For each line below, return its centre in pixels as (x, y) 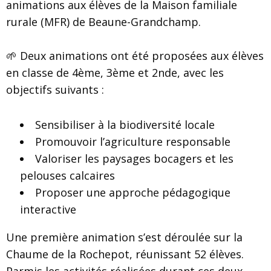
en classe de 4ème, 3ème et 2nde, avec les (115, 73)
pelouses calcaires (67, 175)
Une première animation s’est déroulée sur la (124, 237)
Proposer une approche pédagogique (132, 192)
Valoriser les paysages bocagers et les (134, 158)
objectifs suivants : (55, 90)
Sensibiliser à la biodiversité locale (125, 125)
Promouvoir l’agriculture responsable (132, 142)
